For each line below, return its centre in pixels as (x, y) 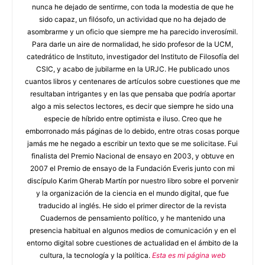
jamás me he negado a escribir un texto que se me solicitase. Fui (132, 143)
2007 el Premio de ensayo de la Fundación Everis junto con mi (132, 168)
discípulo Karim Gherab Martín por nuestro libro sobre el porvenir (132, 181)
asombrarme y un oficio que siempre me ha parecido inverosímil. (132, 32)
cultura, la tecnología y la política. (96, 255)
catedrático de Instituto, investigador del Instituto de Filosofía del (132, 56)
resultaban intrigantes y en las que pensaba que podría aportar (132, 94)
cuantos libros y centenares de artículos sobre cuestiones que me (132, 81)
